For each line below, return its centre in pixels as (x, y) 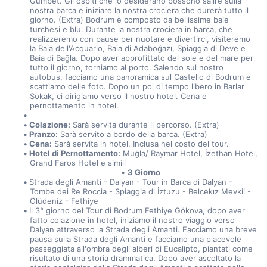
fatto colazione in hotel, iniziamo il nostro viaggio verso (132, 220)
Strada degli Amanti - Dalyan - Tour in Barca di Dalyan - (131, 182)
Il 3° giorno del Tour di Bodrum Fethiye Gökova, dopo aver (137, 210)
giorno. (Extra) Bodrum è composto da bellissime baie (129, 20)
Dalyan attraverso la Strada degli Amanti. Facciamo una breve (143, 229)
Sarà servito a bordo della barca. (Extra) (133, 134)
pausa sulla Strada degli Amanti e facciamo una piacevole (135, 239)
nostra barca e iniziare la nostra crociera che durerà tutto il (139, 10)
